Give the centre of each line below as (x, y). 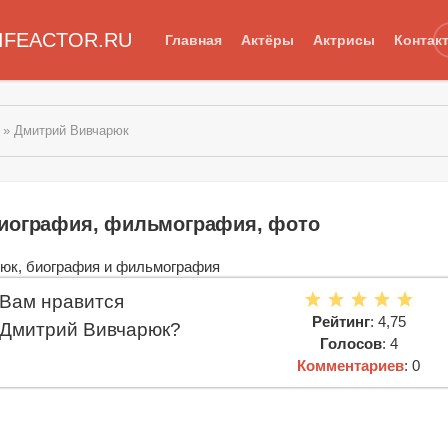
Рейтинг (340, 321)
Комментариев (351, 365)
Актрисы (343, 39)
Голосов (350, 343)
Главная (193, 39)
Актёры (267, 39)
